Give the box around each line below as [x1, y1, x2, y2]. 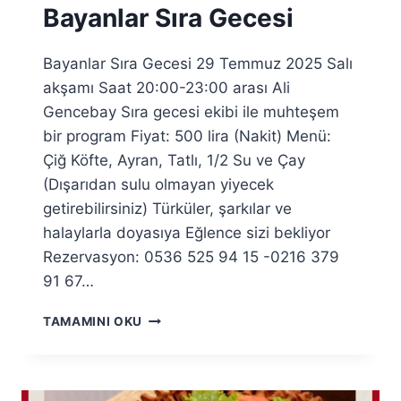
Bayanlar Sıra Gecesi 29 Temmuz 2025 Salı [43, 54, 353, 73]
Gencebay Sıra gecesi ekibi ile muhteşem [43, 102, 339, 121]
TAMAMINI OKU [43, 313, 143, 328]
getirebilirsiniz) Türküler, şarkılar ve [43, 199, 292, 218]
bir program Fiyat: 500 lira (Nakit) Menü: [43, 126, 331, 145]
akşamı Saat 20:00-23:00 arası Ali [43, 78, 290, 97]
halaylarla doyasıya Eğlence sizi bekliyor [43, 223, 330, 242]
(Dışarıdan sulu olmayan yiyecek [43, 175, 274, 193]
